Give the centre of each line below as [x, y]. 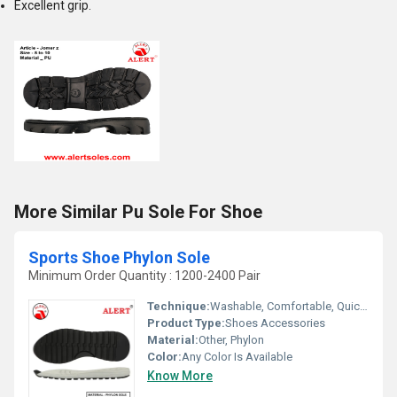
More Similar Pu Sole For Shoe [138, 212]
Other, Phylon [231, 340]
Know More [180, 376]
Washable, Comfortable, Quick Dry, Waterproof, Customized [285, 306]
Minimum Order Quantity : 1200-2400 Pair [144, 276]
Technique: [179, 306]
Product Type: [186, 323]
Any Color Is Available [237, 357]
